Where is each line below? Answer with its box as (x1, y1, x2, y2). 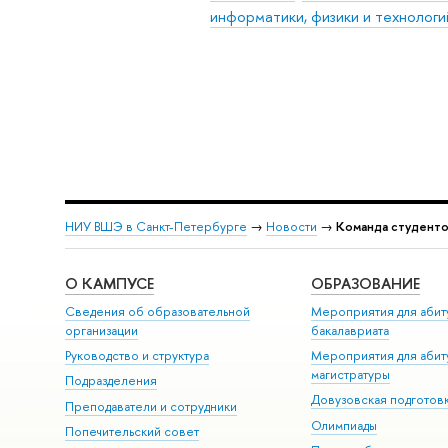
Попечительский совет (64, 423, 199, 441)
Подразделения (64, 372, 157, 390)
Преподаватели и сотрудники (64, 397, 237, 415)
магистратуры (311, 366, 391, 384)
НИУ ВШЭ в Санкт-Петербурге (64, 217, 247, 235)
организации (64, 321, 138, 339)
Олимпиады (311, 416, 378, 434)
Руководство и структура (64, 347, 209, 365)
